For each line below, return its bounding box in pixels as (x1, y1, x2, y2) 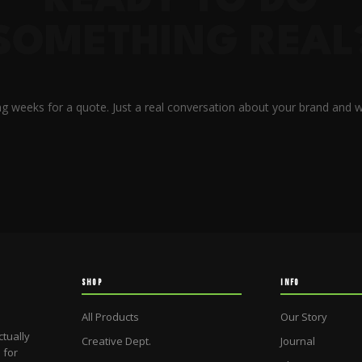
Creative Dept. (81, 333, 151, 348)
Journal (280, 333, 316, 348)
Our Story (280, 309, 328, 324)
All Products (81, 309, 139, 324)
